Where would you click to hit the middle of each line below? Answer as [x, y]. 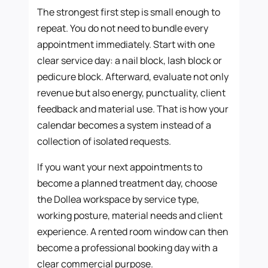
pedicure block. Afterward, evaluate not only [133, 76]
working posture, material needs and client [130, 215]
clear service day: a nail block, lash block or [130, 60]
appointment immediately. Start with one [126, 44]
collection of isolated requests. [104, 141]
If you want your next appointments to [120, 167]
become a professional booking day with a [128, 247]
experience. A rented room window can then [133, 231]
